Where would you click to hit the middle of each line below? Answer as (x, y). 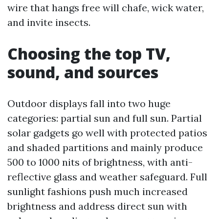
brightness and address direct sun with (97, 206)
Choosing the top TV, (89, 54)
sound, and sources (83, 72)
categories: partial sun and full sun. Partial (105, 118)
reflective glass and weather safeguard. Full (107, 177)
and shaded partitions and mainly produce (105, 147)
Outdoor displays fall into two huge (89, 103)
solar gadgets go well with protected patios (107, 133)
